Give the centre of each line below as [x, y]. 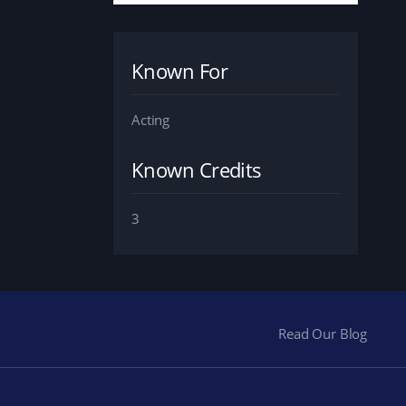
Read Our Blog [323, 333]
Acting [151, 119]
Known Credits [197, 169]
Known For [180, 70]
